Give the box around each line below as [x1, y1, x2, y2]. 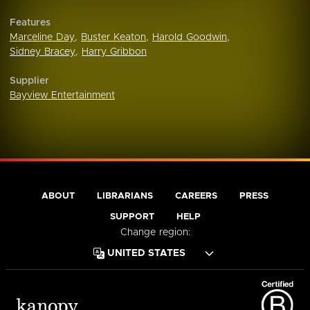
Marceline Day [10, 33, 75, 42]
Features [10, 18, 51, 28]
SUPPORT [109, 212, 154, 221]
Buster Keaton [81, 33, 146, 42]
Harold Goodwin [152, 33, 227, 42]
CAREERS [175, 192, 217, 201]
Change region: [120, 228, 190, 237]
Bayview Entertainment [10, 91, 115, 100]
